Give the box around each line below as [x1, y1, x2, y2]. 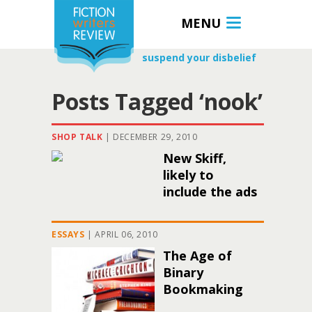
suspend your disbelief [142, 51, 256, 64]
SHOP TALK [52, 131, 103, 143]
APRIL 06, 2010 [95, 228, 158, 240]
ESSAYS [52, 228, 85, 240]
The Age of [163, 247, 232, 264]
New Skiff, [163, 150, 226, 166]
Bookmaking [163, 281, 243, 297]
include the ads [163, 183, 257, 200]
